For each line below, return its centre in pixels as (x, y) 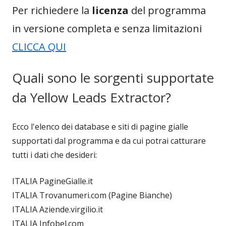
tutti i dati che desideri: (54, 155)
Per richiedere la (52, 10)
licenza (111, 10)
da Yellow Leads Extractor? (92, 97)
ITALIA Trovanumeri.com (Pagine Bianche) (92, 195)
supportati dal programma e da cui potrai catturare (109, 140)
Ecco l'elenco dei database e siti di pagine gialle (100, 126)
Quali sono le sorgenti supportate (113, 77)
